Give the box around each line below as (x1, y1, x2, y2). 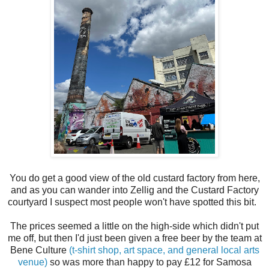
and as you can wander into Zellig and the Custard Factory (10, 185, 259, 196)
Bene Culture (10, 245, 69, 256)
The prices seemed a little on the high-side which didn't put (10, 221, 259, 232)
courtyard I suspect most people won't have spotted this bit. (8, 197, 261, 208)
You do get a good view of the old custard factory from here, (9, 173, 260, 184)
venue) (17, 257, 47, 268)
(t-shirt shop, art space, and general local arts (68, 245, 259, 256)
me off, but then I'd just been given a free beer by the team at (7, 233, 262, 244)
